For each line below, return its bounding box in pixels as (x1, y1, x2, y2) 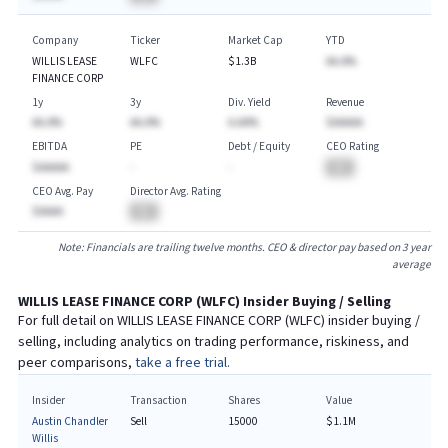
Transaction (129, 393, 187, 408)
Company (31, 33, 78, 48)
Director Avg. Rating (129, 183, 221, 199)
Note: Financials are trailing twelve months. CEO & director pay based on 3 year (57, 239, 431, 255)
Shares (227, 393, 260, 408)
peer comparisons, (17, 353, 135, 372)
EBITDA (31, 139, 67, 154)
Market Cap (227, 33, 283, 48)
